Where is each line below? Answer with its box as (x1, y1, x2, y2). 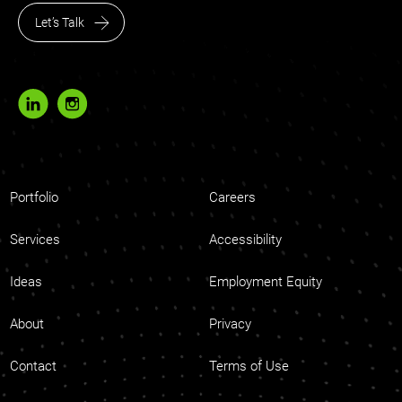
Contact (10, 358, 57, 375)
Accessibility (209, 232, 282, 249)
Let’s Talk (34, 15, 84, 31)
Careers (209, 189, 256, 206)
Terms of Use (209, 358, 289, 375)
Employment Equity (209, 274, 322, 291)
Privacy (209, 316, 251, 333)
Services (10, 232, 60, 249)
